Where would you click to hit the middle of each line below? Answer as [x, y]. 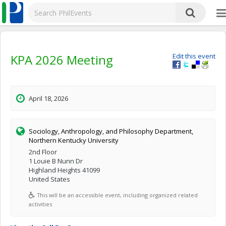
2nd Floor [43, 152]
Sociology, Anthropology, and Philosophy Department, [111, 131]
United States [49, 179]
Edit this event [194, 56]
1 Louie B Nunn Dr [56, 161]
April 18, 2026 [48, 98]
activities [40, 204]
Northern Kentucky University [74, 140]
